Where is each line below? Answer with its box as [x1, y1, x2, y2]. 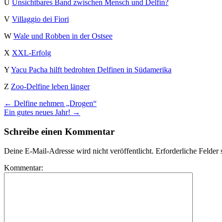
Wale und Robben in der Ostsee [13, 32, 112, 41]
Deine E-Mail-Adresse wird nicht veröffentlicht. [4, 146, 154, 155]
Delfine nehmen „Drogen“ [12, 99, 97, 108]
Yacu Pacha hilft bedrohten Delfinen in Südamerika [11, 65, 171, 74]
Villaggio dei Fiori [12, 15, 69, 24]
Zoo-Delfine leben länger [11, 82, 90, 91]
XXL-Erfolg [12, 49, 51, 57]
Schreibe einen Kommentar [4, 126, 114, 137]
